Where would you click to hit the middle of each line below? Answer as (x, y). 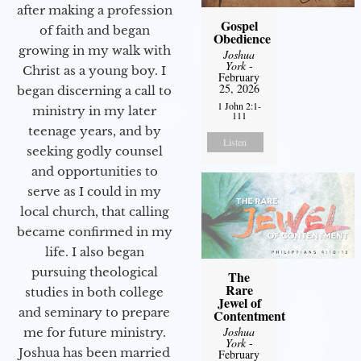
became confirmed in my (94, 232)
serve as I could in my (94, 192)
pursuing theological (94, 272)
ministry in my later (94, 111)
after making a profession (94, 10)
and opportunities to (94, 172)
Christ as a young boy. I (94, 71)
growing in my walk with (94, 51)
